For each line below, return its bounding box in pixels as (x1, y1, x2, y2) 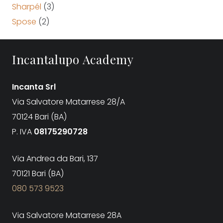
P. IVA (12, 126, 34, 138)
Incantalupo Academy (12, 51, 134, 68)
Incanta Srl (12, 81, 56, 93)
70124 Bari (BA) (12, 111, 67, 123)
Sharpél (12, 1, 41, 13)
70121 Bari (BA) (12, 168, 64, 180)
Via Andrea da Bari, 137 (12, 153, 98, 165)
